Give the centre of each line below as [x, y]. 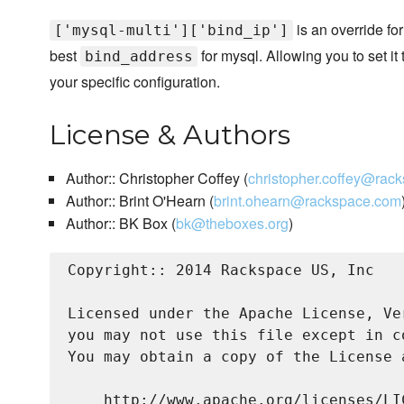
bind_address [139, 57]
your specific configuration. [135, 82]
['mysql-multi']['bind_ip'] [171, 31]
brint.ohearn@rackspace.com [307, 201]
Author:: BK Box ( [120, 224]
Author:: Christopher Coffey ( [156, 179]
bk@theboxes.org [232, 224]
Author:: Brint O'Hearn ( [139, 201]
